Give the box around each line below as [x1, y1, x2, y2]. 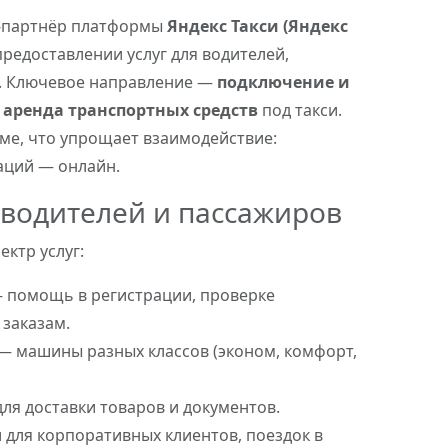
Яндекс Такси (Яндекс [167, 15, 348, 37]
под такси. [258, 99, 342, 121]
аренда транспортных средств [3, 99, 258, 121]
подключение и [217, 71, 350, 93]
